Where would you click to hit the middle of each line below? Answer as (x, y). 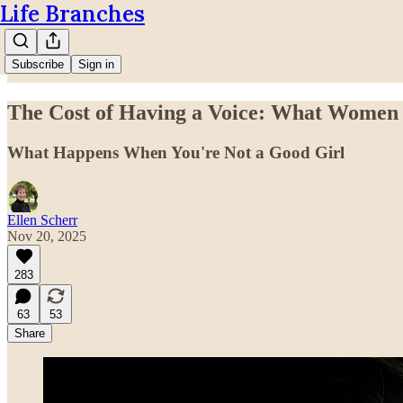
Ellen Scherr (42, 219)
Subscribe (38, 64)
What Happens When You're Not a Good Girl (176, 152)
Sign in (96, 64)
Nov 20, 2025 (47, 236)
